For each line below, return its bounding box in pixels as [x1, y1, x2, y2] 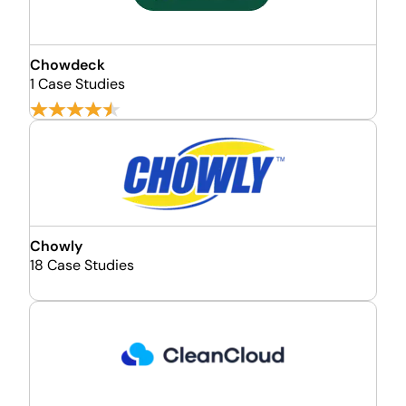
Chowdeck [30, 55, 105, 74]
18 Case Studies [30, 256, 134, 275]
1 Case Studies [30, 74, 125, 93]
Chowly [30, 237, 82, 256]
